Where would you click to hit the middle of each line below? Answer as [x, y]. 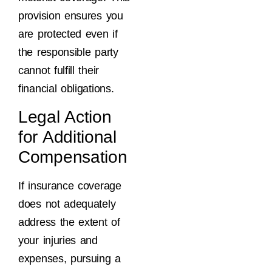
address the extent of [69, 222]
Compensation [73, 157]
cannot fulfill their [59, 71]
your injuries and [58, 240]
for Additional [67, 137]
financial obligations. [66, 89]
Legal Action [65, 117]
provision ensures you [71, 16]
